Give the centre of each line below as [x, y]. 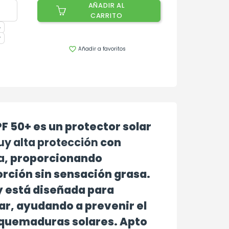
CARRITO [106, 15]
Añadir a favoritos [102, 49]
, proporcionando [53, 158]
